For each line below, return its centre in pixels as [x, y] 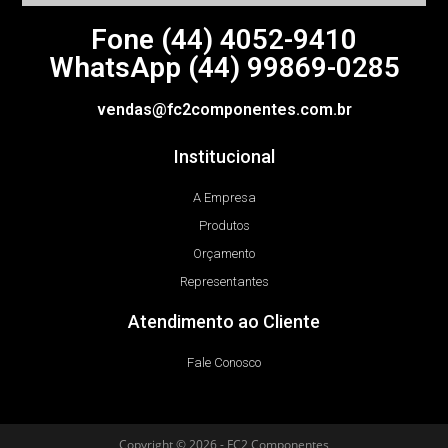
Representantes [224, 282]
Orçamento [224, 254]
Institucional [224, 157]
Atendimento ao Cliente [224, 322]
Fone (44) [155, 40]
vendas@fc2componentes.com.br [224, 110]
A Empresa [224, 198]
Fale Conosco [224, 363]
